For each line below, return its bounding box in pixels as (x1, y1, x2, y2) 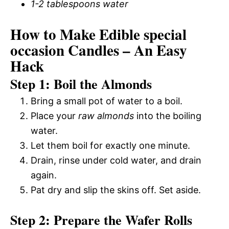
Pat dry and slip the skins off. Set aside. (31, 184, 201, 195)
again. (31, 169, 57, 180)
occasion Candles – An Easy (10, 39, 187, 61)
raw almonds (78, 110, 134, 121)
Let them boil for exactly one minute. (31, 140, 190, 151)
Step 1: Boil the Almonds (10, 74, 152, 94)
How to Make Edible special (10, 23, 187, 45)
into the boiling (134, 110, 201, 121)
